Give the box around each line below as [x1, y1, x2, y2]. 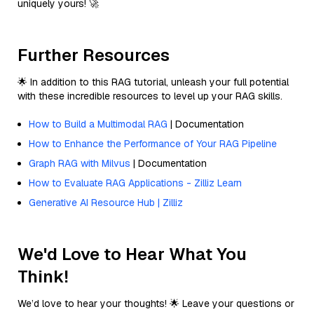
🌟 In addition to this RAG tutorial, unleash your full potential [18, 75, 289, 88]
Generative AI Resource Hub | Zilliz [29, 196, 183, 209]
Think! [18, 265, 69, 287]
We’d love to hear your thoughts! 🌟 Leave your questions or [18, 296, 294, 310]
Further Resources [18, 43, 170, 66]
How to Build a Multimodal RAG [29, 117, 168, 130]
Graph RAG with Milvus [29, 156, 130, 170]
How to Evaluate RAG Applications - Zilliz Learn [29, 176, 242, 189]
